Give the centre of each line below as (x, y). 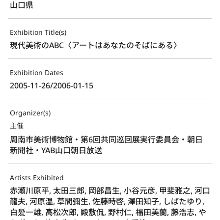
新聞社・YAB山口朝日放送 (56, 150)
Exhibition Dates (37, 72)
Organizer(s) (30, 112)
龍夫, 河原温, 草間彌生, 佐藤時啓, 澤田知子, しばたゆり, (107, 201)
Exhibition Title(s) (38, 32)
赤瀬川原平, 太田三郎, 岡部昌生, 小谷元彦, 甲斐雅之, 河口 (110, 190)
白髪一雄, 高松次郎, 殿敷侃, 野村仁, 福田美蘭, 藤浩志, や (108, 212)
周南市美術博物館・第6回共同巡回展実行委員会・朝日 (106, 139)
